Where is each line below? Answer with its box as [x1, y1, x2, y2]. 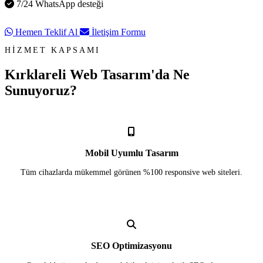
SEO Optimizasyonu [91, 240, 172, 251]
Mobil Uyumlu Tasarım [85, 147, 178, 158]
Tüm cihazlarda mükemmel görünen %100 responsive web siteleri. [21, 168, 242, 177]
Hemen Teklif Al [13, 27, 80, 38]
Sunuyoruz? [5, 82, 77, 98]
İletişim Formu [89, 27, 146, 38]
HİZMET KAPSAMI [5, 45, 100, 55]
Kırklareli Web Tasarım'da [5, 66, 173, 82]
